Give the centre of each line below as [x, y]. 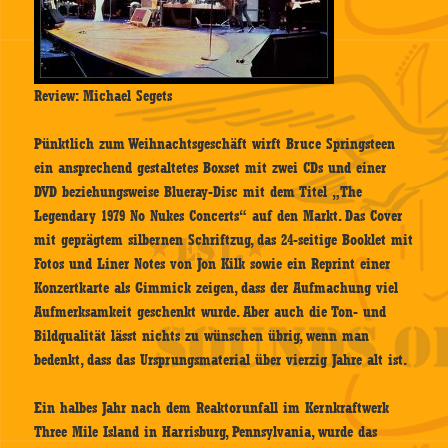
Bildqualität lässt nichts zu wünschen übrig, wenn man [202, 336]
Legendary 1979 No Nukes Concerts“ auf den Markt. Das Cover [218, 216]
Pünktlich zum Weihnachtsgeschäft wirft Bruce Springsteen [215, 144]
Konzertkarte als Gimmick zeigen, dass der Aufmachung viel [216, 288]
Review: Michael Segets [103, 96]
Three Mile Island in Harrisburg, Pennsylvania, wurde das [206, 432]
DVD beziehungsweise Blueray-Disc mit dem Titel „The [198, 192]
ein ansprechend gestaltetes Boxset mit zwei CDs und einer [210, 168]
